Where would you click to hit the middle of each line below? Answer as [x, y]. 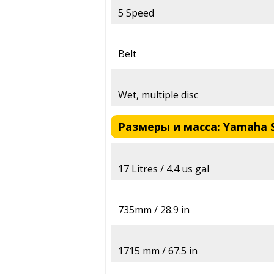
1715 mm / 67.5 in [158, 251]
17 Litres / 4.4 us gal [164, 169]
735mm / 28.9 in [154, 210]
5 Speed [136, 13]
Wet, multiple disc [158, 95]
